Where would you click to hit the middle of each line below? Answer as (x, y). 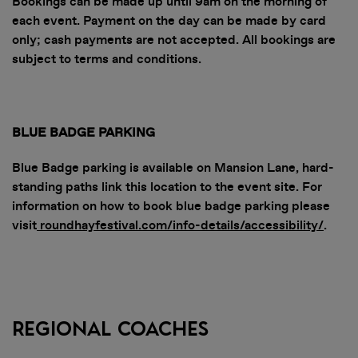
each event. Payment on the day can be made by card (169, 21)
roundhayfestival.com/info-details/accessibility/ (182, 225)
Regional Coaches (110, 330)
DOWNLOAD (179, 314)
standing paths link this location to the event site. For (167, 187)
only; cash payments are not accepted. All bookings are (174, 40)
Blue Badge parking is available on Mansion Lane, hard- (173, 168)
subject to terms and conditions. (107, 59)
